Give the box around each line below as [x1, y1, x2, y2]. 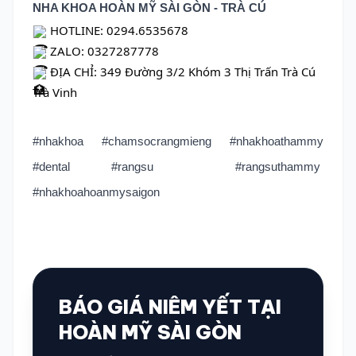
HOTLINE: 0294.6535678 [47, 22, 188, 38]
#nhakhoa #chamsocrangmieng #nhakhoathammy [33, 135, 323, 148]
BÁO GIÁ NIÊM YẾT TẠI [59, 295, 281, 319]
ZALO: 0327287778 [47, 43, 159, 59]
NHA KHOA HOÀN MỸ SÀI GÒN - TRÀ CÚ [33, 2, 266, 14]
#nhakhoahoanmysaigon [33, 186, 163, 199]
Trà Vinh [33, 84, 77, 100]
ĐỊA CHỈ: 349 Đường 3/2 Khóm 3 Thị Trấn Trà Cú [47, 64, 315, 79]
